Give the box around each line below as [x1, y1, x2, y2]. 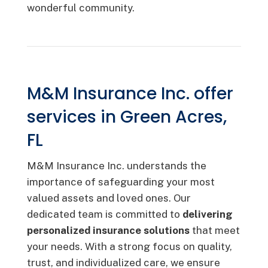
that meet [189, 224, 240, 236]
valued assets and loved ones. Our [26, 192, 191, 204]
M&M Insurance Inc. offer [26, 82, 233, 105]
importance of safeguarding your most [26, 176, 215, 188]
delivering [182, 208, 233, 220]
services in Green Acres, [26, 105, 227, 129]
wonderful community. [26, 2, 135, 14]
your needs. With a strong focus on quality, [26, 240, 232, 252]
